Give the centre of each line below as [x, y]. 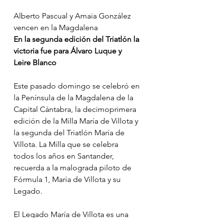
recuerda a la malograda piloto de [73, 168]
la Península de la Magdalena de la [74, 98]
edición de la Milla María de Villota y [77, 121]
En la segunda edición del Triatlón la [77, 39]
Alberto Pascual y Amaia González [73, 16]
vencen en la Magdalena [56, 28]
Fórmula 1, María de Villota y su [68, 180]
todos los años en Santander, [65, 156]
